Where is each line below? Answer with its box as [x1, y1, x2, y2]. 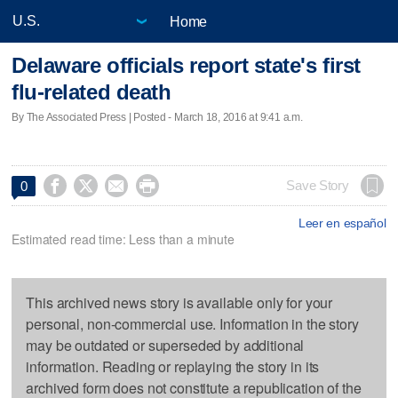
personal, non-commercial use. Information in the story [26, 313, 359, 334]
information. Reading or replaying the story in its [26, 355, 320, 377]
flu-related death [12, 80, 171, 105]
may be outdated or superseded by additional [26, 334, 305, 355]
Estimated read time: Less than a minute [12, 229, 235, 248]
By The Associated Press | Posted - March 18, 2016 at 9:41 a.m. [12, 110, 303, 123]
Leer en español [298, 215, 386, 230]
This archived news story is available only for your [26, 291, 333, 313]
